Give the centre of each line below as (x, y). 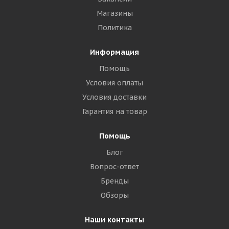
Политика (114, 28)
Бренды (114, 181)
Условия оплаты (114, 83)
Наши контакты (114, 220)
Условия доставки (114, 97)
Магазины (114, 14)
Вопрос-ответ (114, 167)
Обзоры (114, 196)
